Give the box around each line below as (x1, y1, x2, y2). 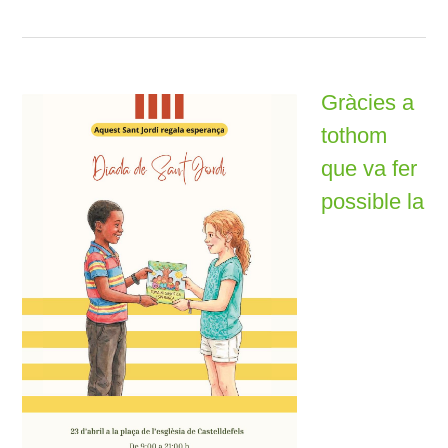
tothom (321, 123, 388, 148)
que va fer (321, 156, 418, 181)
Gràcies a (321, 90, 415, 115)
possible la (321, 189, 425, 214)
